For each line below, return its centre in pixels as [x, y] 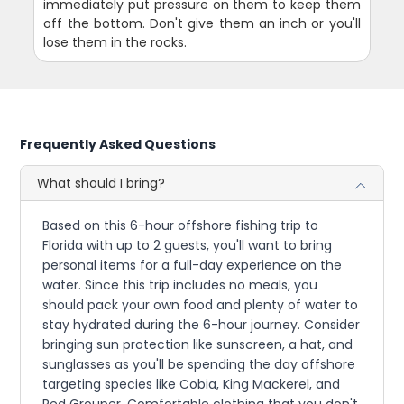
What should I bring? [101, 183]
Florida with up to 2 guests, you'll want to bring [188, 245]
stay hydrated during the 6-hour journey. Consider [202, 325]
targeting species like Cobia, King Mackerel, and [192, 384]
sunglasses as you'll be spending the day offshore [199, 364]
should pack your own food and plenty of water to [201, 305]
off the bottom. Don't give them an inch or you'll [202, 23]
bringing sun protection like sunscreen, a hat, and [198, 344]
